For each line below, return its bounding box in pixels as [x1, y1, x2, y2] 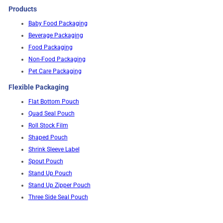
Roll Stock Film [28, 121, 68, 129]
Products [8, 4, 37, 13]
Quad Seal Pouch [28, 110, 75, 117]
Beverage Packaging [28, 31, 83, 39]
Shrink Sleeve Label [28, 145, 80, 153]
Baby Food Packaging [28, 19, 88, 27]
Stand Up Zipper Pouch [28, 181, 91, 189]
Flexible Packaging [8, 83, 69, 91]
